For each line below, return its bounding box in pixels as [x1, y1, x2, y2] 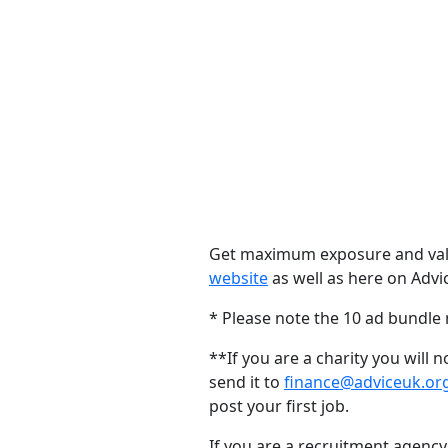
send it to [209, 371, 284, 393]
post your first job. [209, 395, 349, 417]
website [209, 267, 268, 289]
